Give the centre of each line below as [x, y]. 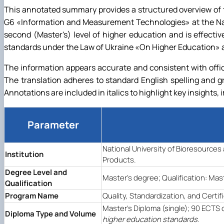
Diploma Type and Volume [50, 213]
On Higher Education [177, 47]
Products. [119, 159]
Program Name [32, 195]
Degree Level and [36, 172]
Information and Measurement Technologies [103, 22]
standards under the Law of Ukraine [69, 47]
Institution [24, 154]
